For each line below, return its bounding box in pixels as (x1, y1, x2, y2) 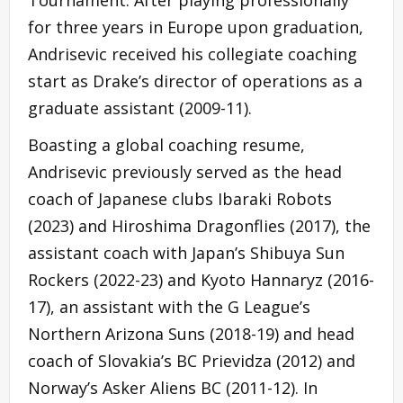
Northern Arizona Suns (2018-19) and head (28, 322, 354, 345)
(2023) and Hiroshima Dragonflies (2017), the (28, 214, 371, 237)
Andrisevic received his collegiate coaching (28, 42, 357, 65)
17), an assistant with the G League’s (28, 295, 310, 318)
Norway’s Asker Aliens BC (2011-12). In (28, 376, 318, 399)
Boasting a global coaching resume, (28, 133, 305, 156)
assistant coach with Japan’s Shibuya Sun (28, 241, 345, 264)
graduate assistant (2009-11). (28, 96, 252, 119)
